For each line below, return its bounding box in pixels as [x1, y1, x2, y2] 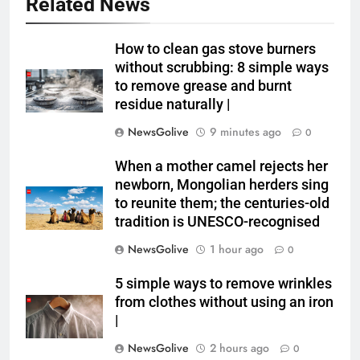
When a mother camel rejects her [115, 158, 328, 175]
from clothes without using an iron [115, 294, 333, 311]
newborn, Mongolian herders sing [115, 177, 329, 194]
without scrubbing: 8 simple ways [115, 59, 329, 76]
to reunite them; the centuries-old [115, 195, 329, 212]
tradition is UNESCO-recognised [115, 214, 320, 231]
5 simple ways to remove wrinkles [115, 276, 332, 292]
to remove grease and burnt [115, 78, 292, 95]
